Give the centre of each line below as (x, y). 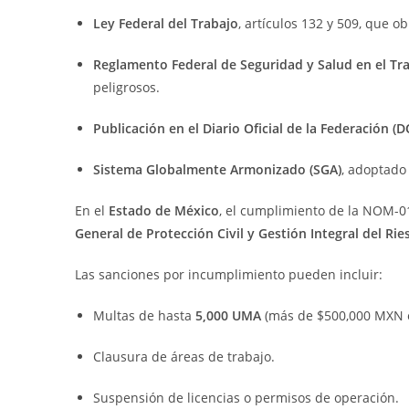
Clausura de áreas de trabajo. (184, 357)
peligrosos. (126, 87)
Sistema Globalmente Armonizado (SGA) (217, 169)
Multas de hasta (144, 315)
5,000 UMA (228, 315)
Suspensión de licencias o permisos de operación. (246, 398)
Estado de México (164, 210)
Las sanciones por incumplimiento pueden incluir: (229, 274)
